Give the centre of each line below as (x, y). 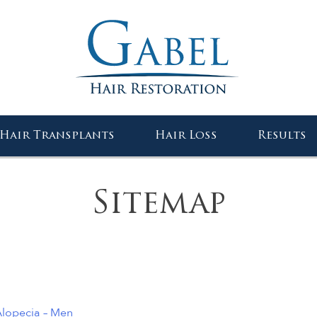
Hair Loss (186, 136)
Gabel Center (65, 128)
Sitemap (158, 205)
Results (282, 136)
